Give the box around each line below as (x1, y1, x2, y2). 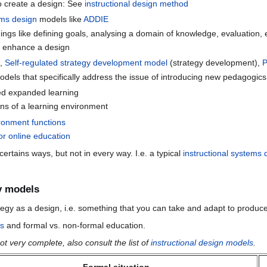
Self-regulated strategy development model (5, 58, 168, 68)
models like (37, 14, 84, 24)
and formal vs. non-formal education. (4, 221, 145, 231)
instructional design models (151, 238, 254, 248)
